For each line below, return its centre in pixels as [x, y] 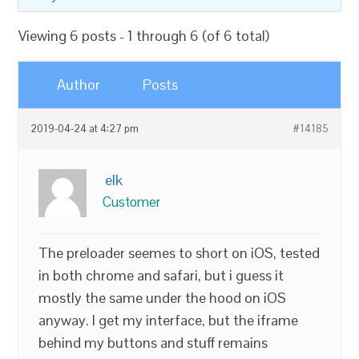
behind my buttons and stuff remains [153, 343]
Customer [132, 202]
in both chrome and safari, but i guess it [161, 275]
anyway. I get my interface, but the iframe [169, 320]
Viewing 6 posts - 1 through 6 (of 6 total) [144, 36]
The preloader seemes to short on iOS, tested [179, 253]
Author [79, 85]
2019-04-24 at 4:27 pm [85, 129]
